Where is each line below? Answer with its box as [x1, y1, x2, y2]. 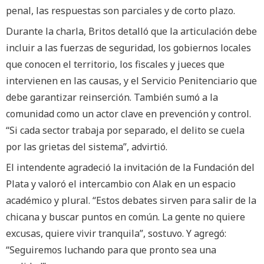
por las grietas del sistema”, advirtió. [6, 140, 167, 153]
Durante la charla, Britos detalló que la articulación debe [6, 24, 257, 38]
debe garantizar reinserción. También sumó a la [6, 90, 218, 104]
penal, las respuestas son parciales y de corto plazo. [6, 4, 235, 17]
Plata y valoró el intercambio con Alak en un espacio [6, 177, 236, 191]
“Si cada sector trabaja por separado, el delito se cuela [6, 123, 245, 137]
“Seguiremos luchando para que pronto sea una [6, 243, 216, 257]
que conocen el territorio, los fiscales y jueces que [6, 57, 225, 71]
